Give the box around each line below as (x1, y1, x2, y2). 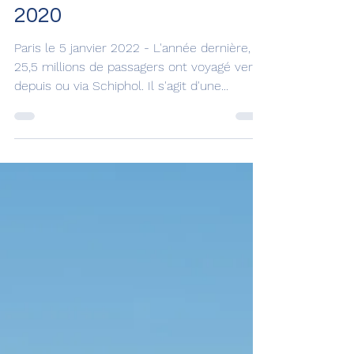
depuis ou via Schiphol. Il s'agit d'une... (14, 149, 228, 164)
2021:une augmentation (14, 13, 251, 36)
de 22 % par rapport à (14, 44, 231, 67)
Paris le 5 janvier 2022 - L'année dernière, (14, 111, 250, 126)
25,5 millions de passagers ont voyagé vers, (14, 130, 262, 145)
